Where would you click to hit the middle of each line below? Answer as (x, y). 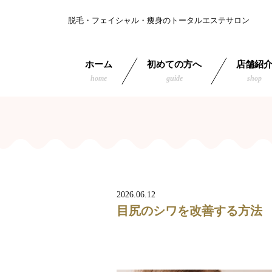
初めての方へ (174, 64)
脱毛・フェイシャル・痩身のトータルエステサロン (159, 20)
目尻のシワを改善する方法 (189, 211)
